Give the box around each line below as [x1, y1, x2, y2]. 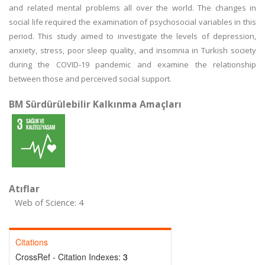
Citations [15, 236, 48, 248]
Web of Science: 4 [15, 197, 83, 208]
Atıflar [9, 182, 40, 195]
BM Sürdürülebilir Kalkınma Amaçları [9, 98, 182, 111]
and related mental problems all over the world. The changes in [9, 2, 256, 13]
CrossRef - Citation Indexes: [15, 251, 123, 263]
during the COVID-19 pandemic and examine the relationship [9, 59, 256, 70]
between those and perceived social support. [9, 73, 172, 84]
